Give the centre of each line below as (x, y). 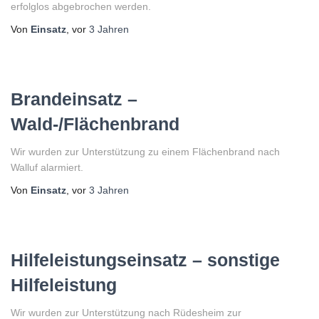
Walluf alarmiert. (47, 167)
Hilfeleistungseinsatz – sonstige (145, 260)
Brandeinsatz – (74, 99)
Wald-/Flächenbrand (95, 124)
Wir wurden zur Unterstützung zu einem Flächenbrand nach (145, 152)
